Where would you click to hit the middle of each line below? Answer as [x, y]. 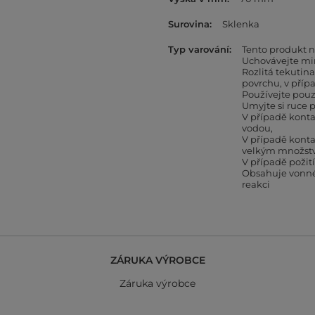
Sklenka [241, 24]
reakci [256, 184]
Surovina [189, 24]
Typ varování [199, 49]
